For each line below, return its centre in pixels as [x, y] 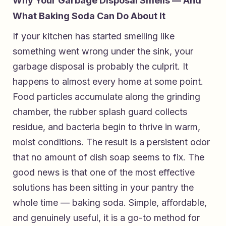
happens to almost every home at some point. [108, 82]
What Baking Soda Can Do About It [89, 16]
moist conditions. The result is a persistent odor [111, 142]
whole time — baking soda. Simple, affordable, [110, 203]
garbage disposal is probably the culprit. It [100, 67]
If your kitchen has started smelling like [94, 36]
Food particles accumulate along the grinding [106, 97]
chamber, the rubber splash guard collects [100, 112]
